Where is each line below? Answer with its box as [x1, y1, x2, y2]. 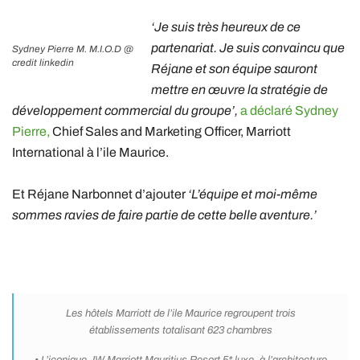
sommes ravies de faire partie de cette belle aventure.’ [12, 208, 317, 223]
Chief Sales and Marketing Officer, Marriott [50, 125, 291, 139]
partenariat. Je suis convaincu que [151, 41, 345, 55]
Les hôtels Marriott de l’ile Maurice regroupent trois [66, 308, 296, 320]
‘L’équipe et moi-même [186, 187, 317, 202]
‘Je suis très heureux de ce [151, 20, 301, 35]
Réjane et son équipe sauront [151, 62, 317, 76]
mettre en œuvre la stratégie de [151, 83, 328, 97]
